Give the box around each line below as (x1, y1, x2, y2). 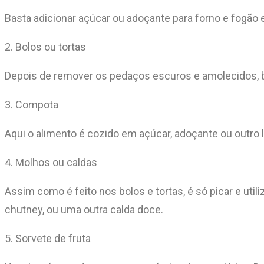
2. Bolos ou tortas (5, 40, 86, 53)
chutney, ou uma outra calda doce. (5, 203, 163, 216)
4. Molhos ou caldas (5, 156, 97, 169)
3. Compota (5, 98, 58, 111)
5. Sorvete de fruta (5, 232, 91, 245)
